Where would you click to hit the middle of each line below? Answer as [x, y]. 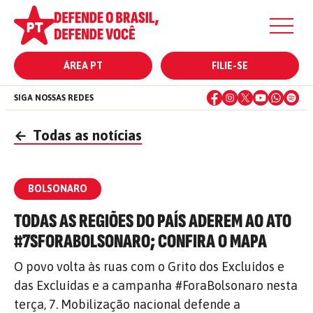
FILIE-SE [230, 66]
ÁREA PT [83, 66]
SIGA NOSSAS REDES [54, 98]
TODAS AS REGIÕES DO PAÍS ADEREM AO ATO [153, 221]
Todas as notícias [86, 135]
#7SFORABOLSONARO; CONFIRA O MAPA [140, 241]
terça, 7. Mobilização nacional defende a [127, 304]
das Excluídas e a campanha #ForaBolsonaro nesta [156, 285]
